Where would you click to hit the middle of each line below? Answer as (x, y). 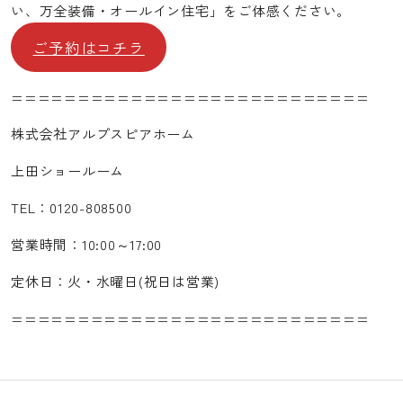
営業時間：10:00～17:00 (86, 245)
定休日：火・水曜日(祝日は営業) (115, 282)
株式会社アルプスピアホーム (103, 134)
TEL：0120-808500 (72, 208)
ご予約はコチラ (89, 48)
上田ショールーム (67, 171)
